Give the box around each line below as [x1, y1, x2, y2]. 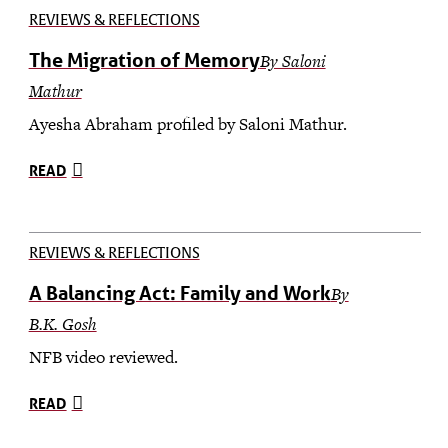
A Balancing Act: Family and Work [28, 280, 331, 305]
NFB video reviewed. [28, 345, 178, 370]
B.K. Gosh [28, 311, 97, 336]
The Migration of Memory [28, 47, 260, 72]
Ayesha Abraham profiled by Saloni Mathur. [28, 111, 347, 136]
